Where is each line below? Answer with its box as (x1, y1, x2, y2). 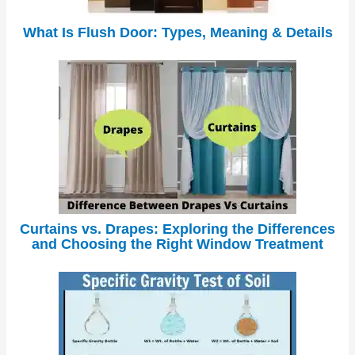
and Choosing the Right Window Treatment (32, 235, 323, 252)
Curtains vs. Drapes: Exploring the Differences (20, 220, 335, 237)
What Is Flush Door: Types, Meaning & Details (22, 24, 333, 40)
